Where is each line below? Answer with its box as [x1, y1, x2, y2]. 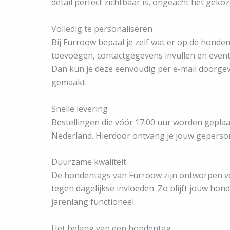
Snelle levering [51, 103, 108, 114]
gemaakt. [51, 76, 87, 88]
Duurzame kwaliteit [51, 156, 126, 168]
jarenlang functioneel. [51, 196, 136, 208]
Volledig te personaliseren [51, 23, 152, 34]
